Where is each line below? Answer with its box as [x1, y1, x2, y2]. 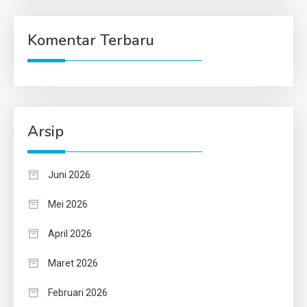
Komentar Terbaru [27, 30, 154, 51]
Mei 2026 [48, 199, 88, 210]
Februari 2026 [48, 287, 108, 299]
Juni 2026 [48, 169, 90, 181]
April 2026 [48, 228, 92, 240]
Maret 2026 [48, 258, 98, 269]
